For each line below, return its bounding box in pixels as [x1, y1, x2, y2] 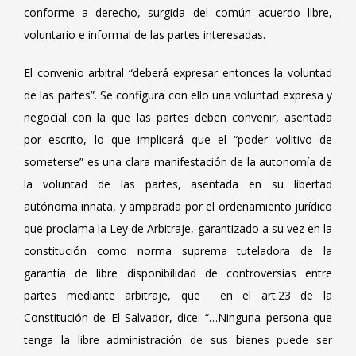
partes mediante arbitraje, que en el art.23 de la [24, 288, 332, 303]
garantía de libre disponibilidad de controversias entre [24, 265, 332, 281]
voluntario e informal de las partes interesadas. [24, 27, 265, 42]
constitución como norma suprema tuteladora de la [24, 243, 332, 258]
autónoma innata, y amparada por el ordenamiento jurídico [24, 199, 332, 214]
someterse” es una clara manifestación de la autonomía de [24, 154, 332, 169]
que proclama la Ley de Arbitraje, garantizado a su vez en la [24, 221, 332, 236]
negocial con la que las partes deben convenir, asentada [24, 110, 332, 125]
